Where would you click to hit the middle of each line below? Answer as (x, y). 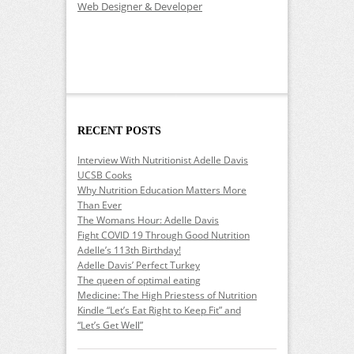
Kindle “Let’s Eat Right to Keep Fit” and (159, 310)
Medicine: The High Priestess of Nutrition (167, 295)
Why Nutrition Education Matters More (162, 190)
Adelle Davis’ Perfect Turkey (139, 265)
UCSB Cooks (105, 175)
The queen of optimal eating (139, 280)
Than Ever (100, 205)
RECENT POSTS (119, 130)
